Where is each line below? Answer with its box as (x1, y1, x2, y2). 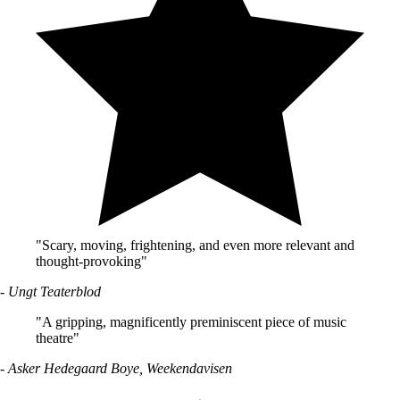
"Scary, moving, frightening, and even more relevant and (36, 237, 354, 254)
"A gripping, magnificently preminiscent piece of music (36, 314, 346, 330)
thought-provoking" (36, 254, 147, 270)
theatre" (36, 330, 79, 346)
